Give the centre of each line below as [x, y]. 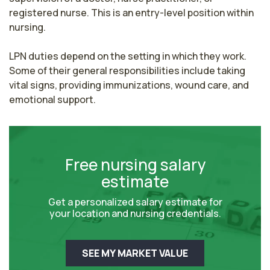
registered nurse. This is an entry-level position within [131, 12]
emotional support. [52, 99]
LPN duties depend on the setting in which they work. [128, 56]
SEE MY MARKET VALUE [135, 253]
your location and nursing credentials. [135, 213]
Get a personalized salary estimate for [135, 202]
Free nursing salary [135, 164]
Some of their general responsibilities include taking [127, 70]
